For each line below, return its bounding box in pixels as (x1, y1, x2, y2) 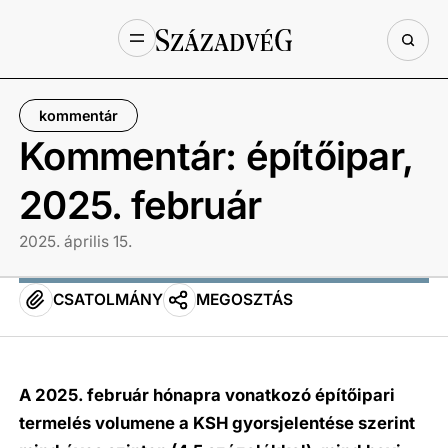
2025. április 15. (19, 231, 133, 251)
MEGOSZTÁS (195, 290, 293, 310)
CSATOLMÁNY (52, 290, 163, 310)
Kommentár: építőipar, (19, 132, 413, 179)
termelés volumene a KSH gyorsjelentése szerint (19, 413, 416, 434)
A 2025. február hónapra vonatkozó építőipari (19, 385, 396, 406)
